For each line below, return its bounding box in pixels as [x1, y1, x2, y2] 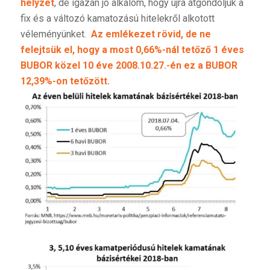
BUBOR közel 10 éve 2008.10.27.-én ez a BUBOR [20, 59, 237, 71]
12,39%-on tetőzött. [20, 75, 110, 87]
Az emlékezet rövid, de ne [90, 28, 211, 40]
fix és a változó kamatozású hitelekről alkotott [20, 12, 215, 24]
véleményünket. [20, 28, 91, 40]
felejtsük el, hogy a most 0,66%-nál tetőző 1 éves [20, 43, 244, 55]
